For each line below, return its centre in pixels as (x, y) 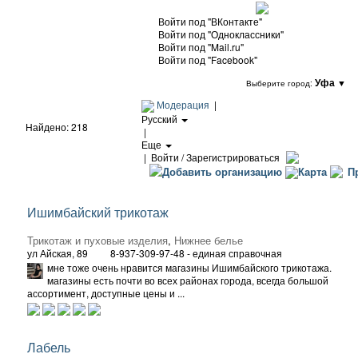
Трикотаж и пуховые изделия (97, 240)
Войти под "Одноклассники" (221, 34)
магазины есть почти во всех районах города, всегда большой (188, 280)
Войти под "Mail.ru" (201, 46)
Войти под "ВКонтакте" (210, 21)
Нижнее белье (209, 240)
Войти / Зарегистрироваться (215, 157)
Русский (161, 118)
